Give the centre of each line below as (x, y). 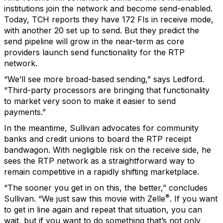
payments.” (25, 112)
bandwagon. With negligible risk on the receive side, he (108, 150)
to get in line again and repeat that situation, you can (103, 210)
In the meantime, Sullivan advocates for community (101, 128)
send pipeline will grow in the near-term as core (94, 41)
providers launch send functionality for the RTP (94, 52)
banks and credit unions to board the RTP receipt (98, 139)
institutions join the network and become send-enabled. (108, 8)
